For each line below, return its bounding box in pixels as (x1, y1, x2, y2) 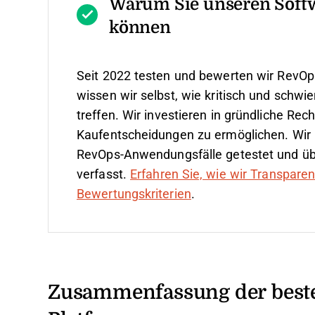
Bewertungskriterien (77, 187, 191, 201)
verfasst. (77, 167, 130, 181)
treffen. (77, 108, 119, 122)
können (109, 14, 171, 39)
